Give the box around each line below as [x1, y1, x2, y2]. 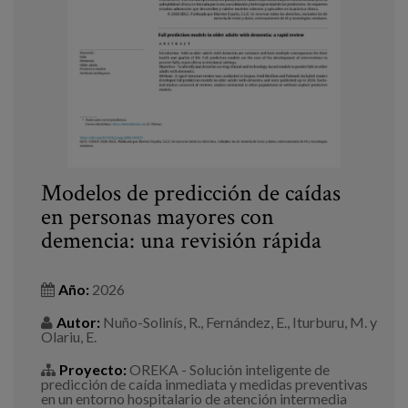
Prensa [14, 36, 54, 51]
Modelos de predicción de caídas [41, 178, 341, 209]
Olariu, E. [41, 328, 97, 346]
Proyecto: [59, 361, 127, 379]
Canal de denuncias [14, 117, 125, 131]
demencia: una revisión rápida [41, 225, 321, 257]
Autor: [56, 313, 100, 331]
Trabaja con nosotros [14, 76, 136, 91]
